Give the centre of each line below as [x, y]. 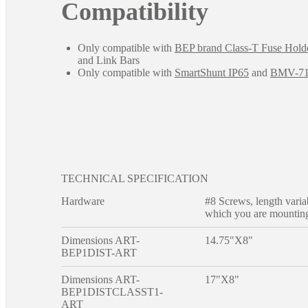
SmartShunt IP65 [212, 72]
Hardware [83, 201]
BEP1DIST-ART [99, 252]
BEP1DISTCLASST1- [112, 291]
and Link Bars [109, 60]
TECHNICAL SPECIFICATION [135, 178]
